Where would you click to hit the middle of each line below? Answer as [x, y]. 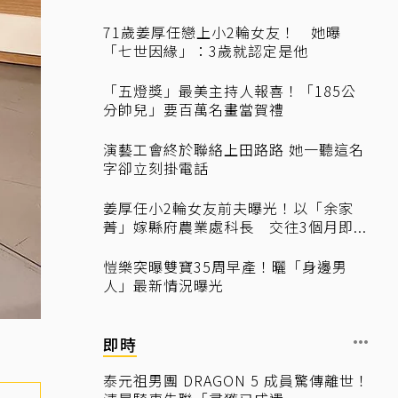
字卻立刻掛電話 [156, 168]
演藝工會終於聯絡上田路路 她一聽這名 [234, 149]
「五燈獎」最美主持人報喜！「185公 [230, 91]
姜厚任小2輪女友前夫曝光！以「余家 [228, 208]
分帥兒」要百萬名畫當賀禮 [194, 109]
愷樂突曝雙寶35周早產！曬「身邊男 [225, 267]
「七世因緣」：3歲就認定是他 [206, 51]
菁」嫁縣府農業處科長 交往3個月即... [235, 227]
